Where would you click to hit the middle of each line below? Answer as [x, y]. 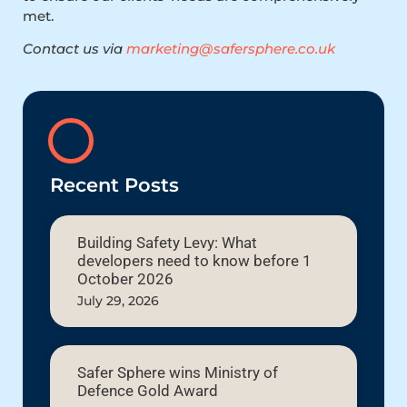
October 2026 [125, 278]
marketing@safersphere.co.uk [231, 49]
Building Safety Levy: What [167, 242]
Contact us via [74, 49]
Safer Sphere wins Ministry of [178, 372]
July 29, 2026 [118, 300]
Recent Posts [114, 184]
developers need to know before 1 [194, 260]
